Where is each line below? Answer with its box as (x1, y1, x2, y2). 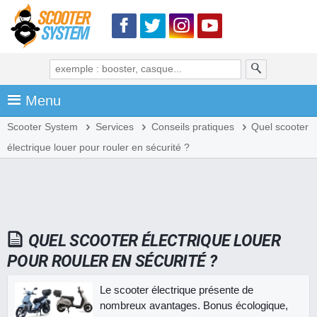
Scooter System (7, 122, 78, 132)
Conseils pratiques (151, 122, 234, 132)
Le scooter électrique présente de (100, 283, 253, 296)
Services (95, 122, 134, 132)
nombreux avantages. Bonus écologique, (100, 299, 288, 311)
